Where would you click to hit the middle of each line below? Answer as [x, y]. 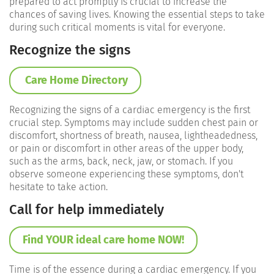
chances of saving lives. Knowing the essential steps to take [137, 14]
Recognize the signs [70, 50]
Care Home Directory [75, 80]
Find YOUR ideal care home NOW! [103, 239]
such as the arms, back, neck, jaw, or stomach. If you [121, 161]
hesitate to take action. [58, 187]
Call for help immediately [87, 209]
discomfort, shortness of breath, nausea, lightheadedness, [133, 135]
